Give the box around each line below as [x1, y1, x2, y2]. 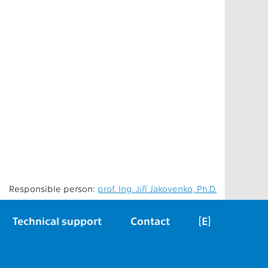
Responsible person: [9, 183, 98, 194]
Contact [130, 214, 170, 227]
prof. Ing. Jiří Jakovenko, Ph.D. [98, 183, 217, 194]
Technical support [13, 214, 102, 227]
